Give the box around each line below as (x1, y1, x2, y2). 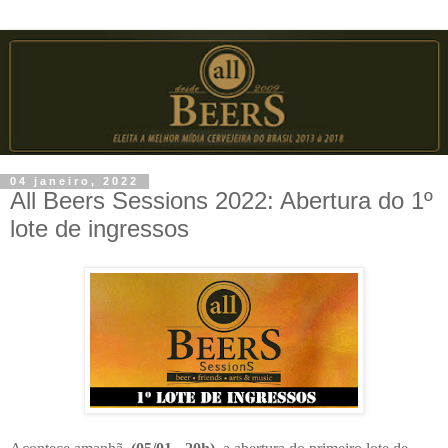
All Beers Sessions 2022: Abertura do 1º (10, 187, 433, 215)
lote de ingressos (10, 215, 189, 243)
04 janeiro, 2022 (10, 175, 139, 188)
